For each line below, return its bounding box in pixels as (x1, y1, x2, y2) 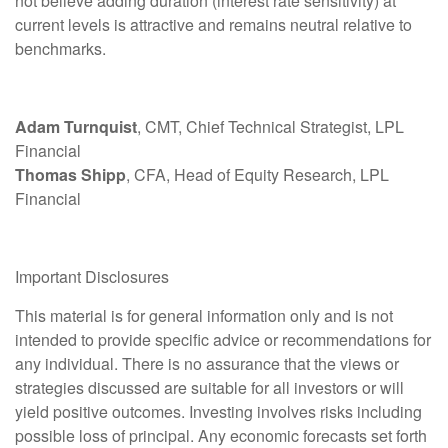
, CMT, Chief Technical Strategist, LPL (137, 115, 404, 139)
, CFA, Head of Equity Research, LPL (126, 163, 389, 187)
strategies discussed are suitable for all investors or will (15, 376, 404, 400)
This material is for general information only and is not (15, 304, 393, 328)
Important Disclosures (15, 265, 169, 289)
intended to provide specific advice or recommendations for (15, 328, 431, 352)
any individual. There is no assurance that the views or (15, 352, 399, 376)
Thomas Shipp (15, 163, 126, 187)
